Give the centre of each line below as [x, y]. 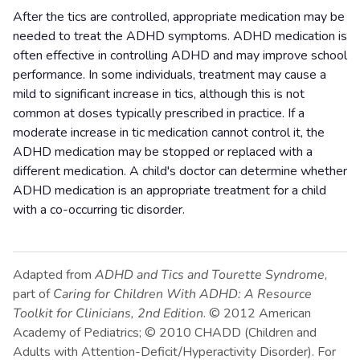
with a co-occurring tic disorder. [99, 209]
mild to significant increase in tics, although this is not [159, 94]
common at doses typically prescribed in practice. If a [159, 113]
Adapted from [54, 274]
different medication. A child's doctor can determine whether [180, 171]
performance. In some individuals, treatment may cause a [170, 74]
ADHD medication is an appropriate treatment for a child [170, 190]
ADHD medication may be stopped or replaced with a [163, 151]
